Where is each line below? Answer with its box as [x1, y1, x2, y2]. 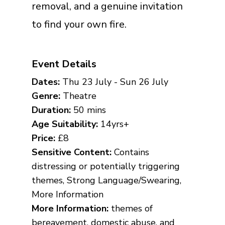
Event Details [31, 57, 96, 71]
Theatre [62, 89, 96, 102]
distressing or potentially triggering [31, 160, 180, 172]
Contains [111, 146, 149, 158]
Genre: [31, 89, 63, 102]
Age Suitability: [31, 118, 98, 130]
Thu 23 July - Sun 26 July [59, 75, 168, 88]
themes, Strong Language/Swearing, [31, 174, 181, 186]
